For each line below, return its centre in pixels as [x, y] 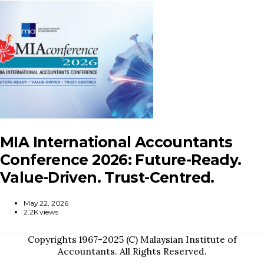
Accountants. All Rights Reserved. [132, 251]
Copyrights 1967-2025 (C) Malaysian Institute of [132, 239]
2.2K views [41, 212]
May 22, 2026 [46, 203]
